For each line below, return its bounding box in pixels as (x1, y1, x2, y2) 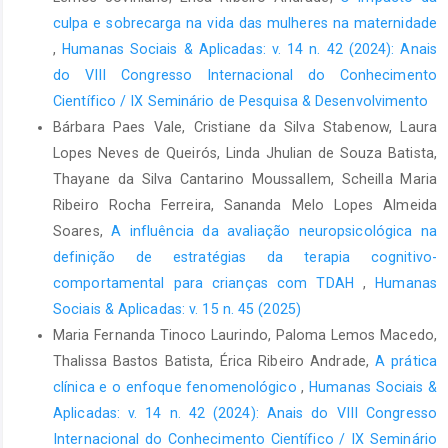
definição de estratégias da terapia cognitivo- (53, 249, 437, 266)
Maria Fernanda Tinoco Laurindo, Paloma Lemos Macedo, (53, 327, 437, 344)
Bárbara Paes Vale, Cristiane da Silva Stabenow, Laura (53, 119, 437, 136)
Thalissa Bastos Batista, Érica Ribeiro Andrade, (53, 353, 376, 370)
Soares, (53, 223, 112, 240)
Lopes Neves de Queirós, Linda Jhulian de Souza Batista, (53, 145, 437, 162)
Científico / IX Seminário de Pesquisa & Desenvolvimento (53, 93, 429, 110)
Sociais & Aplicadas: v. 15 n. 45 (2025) (53, 301, 301, 318)
